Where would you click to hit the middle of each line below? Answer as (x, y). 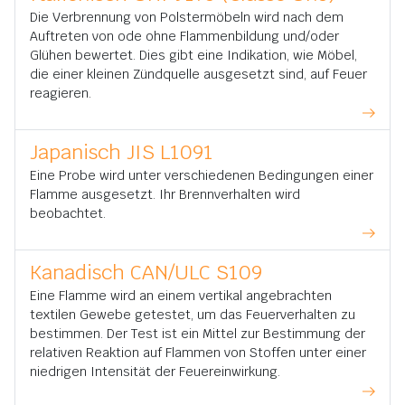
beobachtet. (68, 213)
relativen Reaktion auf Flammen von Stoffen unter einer (198, 353)
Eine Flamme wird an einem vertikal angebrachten (181, 296)
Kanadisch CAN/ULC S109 (146, 272)
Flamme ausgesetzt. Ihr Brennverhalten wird (165, 194)
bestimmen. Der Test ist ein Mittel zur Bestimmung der (198, 334)
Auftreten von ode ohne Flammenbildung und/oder (184, 36)
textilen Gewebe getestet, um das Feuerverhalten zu (193, 315)
